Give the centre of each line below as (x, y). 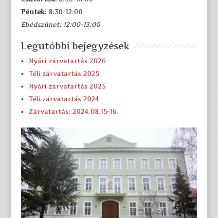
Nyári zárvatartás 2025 (67, 86)
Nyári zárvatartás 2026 (67, 61)
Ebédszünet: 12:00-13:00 (60, 24)
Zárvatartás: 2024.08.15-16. (73, 111)
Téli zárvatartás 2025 (64, 73)
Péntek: (34, 12)
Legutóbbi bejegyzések (75, 46)
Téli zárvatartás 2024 (64, 99)
